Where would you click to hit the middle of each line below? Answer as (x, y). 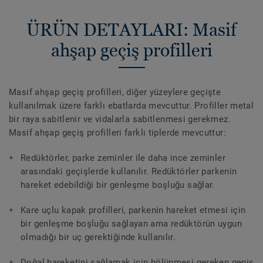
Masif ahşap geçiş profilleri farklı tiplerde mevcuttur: (117, 133)
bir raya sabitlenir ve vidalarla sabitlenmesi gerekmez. (120, 119)
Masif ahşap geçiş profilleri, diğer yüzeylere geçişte (115, 92)
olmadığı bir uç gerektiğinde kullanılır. (98, 237)
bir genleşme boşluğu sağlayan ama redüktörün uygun (131, 224)
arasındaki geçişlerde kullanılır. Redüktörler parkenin (129, 172)
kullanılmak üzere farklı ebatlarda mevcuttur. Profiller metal (131, 106)
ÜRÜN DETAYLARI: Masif (131, 30)
